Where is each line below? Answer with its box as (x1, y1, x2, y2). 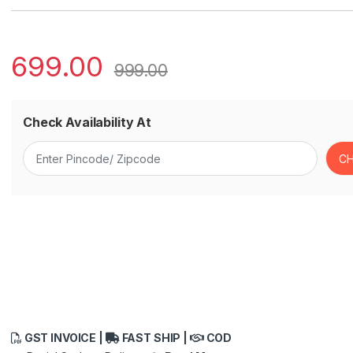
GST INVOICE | (21, 330, 106, 344)
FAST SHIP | (119, 330, 190, 344)
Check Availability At (23, 114, 152, 131)
